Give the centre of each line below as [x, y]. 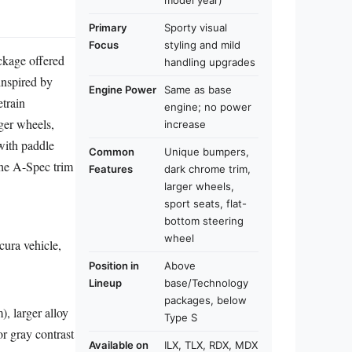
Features [111, 169]
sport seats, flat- [205, 203]
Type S [181, 317]
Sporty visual [196, 27]
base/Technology [206, 283]
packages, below [205, 300]
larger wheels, [199, 186]
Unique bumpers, [207, 152]
